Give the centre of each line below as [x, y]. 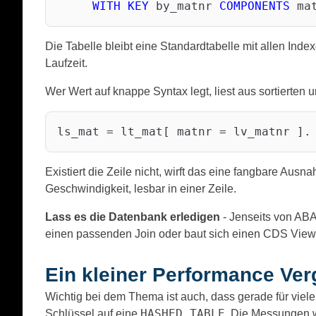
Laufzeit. [66, 63]
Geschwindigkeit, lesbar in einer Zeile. [141, 188]
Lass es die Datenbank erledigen [133, 217]
